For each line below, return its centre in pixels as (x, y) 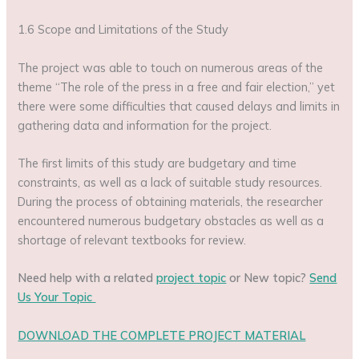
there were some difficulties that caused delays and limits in (179, 106)
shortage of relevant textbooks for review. (132, 240)
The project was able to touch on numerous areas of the (171, 67)
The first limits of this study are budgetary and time (157, 163)
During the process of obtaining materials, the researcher (171, 201)
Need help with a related (87, 278)
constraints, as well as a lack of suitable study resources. (170, 182)
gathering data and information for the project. (145, 125)
